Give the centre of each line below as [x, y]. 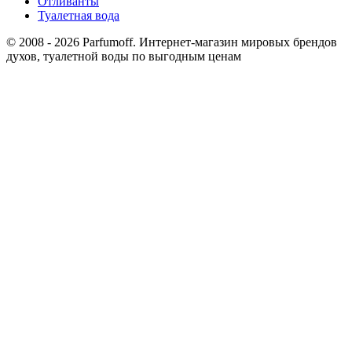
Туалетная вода [79, 16]
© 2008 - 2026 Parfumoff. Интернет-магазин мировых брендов [172, 42]
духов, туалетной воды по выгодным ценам [124, 57]
